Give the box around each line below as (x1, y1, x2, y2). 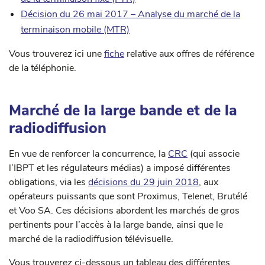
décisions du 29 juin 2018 (88, 175, 199, 189)
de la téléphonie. (9, 62, 76, 75)
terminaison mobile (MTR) (21, 23, 130, 36)
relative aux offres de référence (124, 47, 254, 60)
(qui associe (188, 147, 240, 160)
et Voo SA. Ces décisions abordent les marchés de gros (9, 203, 240, 217)
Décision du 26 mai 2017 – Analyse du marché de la (21, 8, 240, 21)
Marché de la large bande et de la (9, 100, 237, 121)
